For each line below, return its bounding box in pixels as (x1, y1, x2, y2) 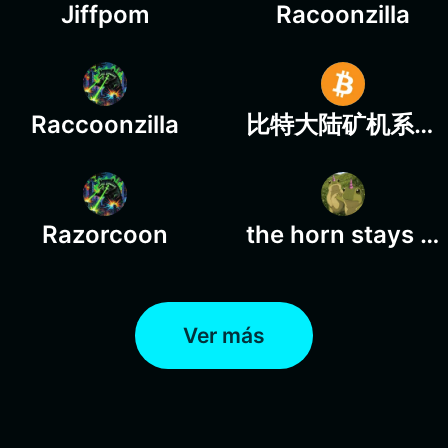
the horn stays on (420, 220, 439, 249)
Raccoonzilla (31, 110, 179, 139)
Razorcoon (42, 220, 168, 249)
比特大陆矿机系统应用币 (414, 110, 433, 139)
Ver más (183, 323, 265, 348)
